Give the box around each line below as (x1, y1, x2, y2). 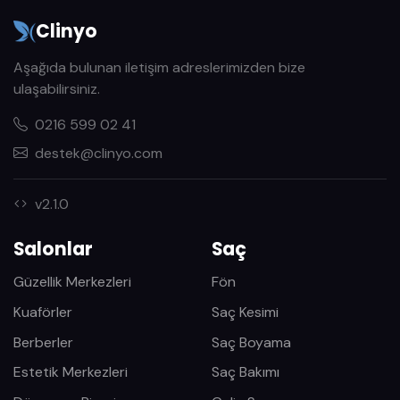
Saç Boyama (211, 332, 291, 352)
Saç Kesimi (211, 303, 279, 321)
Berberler (13, 332, 73, 352)
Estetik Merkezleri (13, 362, 128, 382)
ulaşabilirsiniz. (13, 79, 100, 99)
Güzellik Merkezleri (13, 272, 131, 292)
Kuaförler (13, 303, 72, 321)
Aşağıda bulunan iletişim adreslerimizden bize (13, 58, 305, 78)
